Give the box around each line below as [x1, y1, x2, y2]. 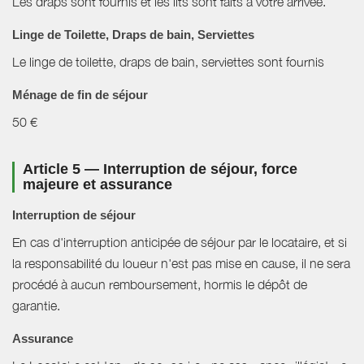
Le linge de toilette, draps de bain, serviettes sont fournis [12, 54, 324, 70]
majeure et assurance [23, 176, 172, 193]
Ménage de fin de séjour [12, 88, 148, 102]
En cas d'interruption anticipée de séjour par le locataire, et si [12, 235, 347, 250]
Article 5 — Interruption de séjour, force [23, 161, 297, 178]
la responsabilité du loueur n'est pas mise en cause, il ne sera [12, 256, 350, 271]
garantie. [12, 298, 60, 314]
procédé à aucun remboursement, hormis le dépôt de [12, 277, 307, 292]
